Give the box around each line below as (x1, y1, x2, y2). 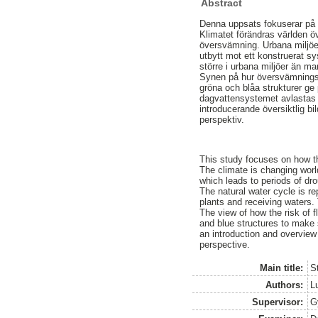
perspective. (199, 238, 251, 250)
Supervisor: (252, 296, 304, 307)
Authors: (265, 279, 304, 290)
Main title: (260, 262, 304, 273)
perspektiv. (199, 114, 245, 126)
